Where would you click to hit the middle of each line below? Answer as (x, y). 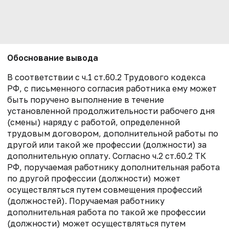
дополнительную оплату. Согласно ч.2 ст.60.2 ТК (107, 156)
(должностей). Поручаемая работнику (86, 201)
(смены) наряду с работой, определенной (94, 122)
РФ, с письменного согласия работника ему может (112, 89)
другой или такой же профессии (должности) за (107, 145)
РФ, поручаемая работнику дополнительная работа (113, 167)
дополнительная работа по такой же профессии (106, 212)
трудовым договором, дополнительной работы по (113, 134)
